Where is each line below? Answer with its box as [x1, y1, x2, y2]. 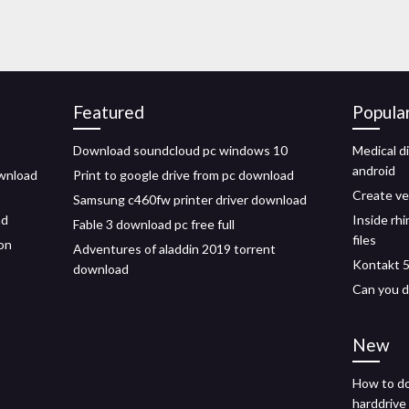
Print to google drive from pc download [73, 167, 294, 183]
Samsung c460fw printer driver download [73, 192, 307, 207]
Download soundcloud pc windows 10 [73, 142, 288, 158]
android [352, 163, 395, 178]
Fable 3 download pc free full [73, 216, 235, 232]
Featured [73, 101, 144, 122]
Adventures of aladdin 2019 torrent [73, 241, 276, 257]
